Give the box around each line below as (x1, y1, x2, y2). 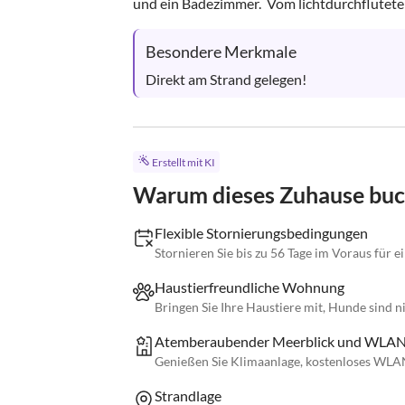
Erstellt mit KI (151, 155, 215, 170)
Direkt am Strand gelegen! (146, 71, 306, 88)
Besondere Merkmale (146, 42, 297, 61)
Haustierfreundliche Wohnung (155, 278, 344, 297)
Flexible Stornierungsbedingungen (155, 224, 368, 242)
